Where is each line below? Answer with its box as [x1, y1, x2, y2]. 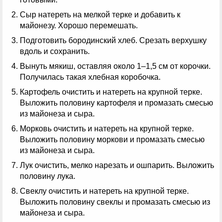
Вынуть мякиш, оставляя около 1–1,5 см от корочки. [20, 61, 211, 70]
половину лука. [20, 171, 75, 180]
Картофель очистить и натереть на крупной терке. [20, 87, 202, 96]
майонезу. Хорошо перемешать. [20, 21, 138, 30]
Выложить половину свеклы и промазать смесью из [20, 197, 210, 206]
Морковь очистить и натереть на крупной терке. [20, 124, 194, 133]
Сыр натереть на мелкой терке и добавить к [20, 10, 180, 19]
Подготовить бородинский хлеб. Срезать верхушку [20, 36, 207, 45]
